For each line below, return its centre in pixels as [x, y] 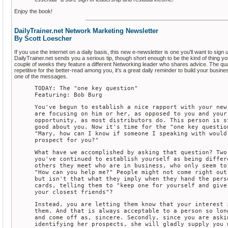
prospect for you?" [67, 140]
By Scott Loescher [43, 38]
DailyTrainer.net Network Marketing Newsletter [86, 31]
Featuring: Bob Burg [68, 95]
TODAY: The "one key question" [86, 89]
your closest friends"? [74, 192]
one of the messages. [41, 77]
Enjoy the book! [33, 11]
